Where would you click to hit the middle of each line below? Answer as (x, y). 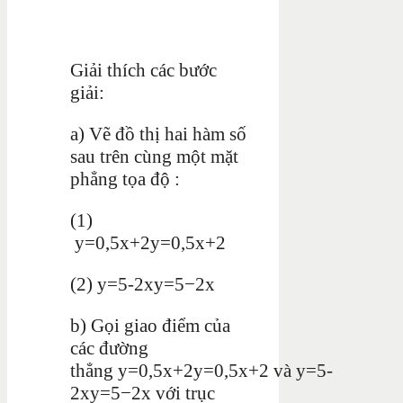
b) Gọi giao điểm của (150, 325)
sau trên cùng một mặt (154, 156)
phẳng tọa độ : (125, 179)
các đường (109, 348)
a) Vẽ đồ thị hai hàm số (158, 134)
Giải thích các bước (143, 70)
